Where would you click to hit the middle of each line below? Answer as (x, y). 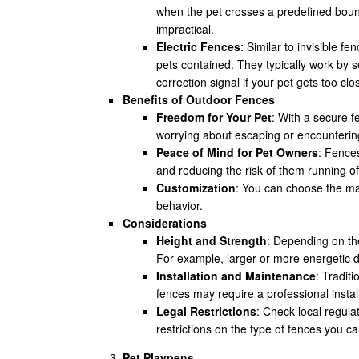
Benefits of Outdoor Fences (199, 99)
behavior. (179, 205)
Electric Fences (198, 46)
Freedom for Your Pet (214, 117)
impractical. (185, 29)
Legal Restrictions (206, 311)
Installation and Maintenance (236, 276)
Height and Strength (212, 240)
